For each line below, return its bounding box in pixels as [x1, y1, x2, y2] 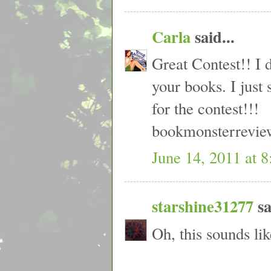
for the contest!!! [152, 97, 259, 119]
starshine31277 [152, 194, 253, 218]
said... [191, 24, 235, 48]
